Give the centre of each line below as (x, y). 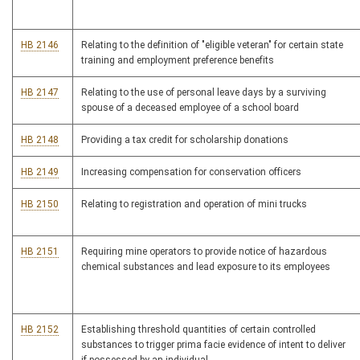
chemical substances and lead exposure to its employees (206, 267)
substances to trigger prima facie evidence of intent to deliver (213, 345)
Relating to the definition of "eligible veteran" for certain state (212, 45)
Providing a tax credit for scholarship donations (185, 140)
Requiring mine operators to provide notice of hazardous (204, 252)
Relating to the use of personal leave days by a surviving (204, 92)
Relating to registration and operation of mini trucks (194, 204)
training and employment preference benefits (178, 60)
